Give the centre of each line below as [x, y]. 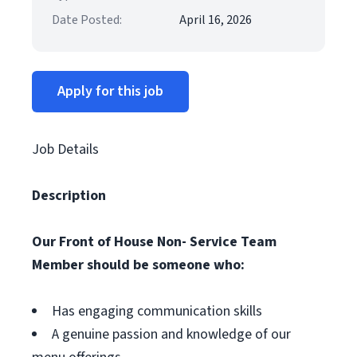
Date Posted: [87, 20]
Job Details [65, 149]
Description [69, 196]
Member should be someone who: [138, 265]
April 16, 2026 [216, 20]
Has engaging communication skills [157, 311]
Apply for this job [110, 91]
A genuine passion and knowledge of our [171, 334]
